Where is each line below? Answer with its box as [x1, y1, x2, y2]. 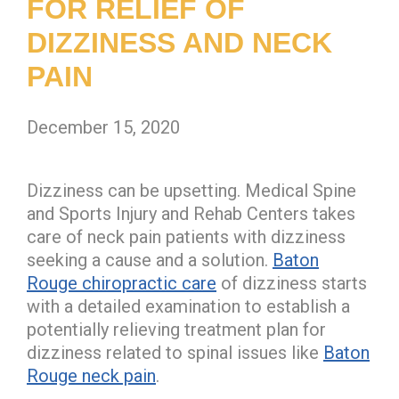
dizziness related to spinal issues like [27, 341, 323, 363]
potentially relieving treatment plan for [27, 318, 326, 340]
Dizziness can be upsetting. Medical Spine [27, 179, 356, 201]
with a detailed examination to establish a [27, 295, 350, 317]
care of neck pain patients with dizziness [27, 225, 346, 248]
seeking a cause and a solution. [27, 248, 273, 271]
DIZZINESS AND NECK [27, 26, 332, 59]
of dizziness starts [216, 272, 367, 294]
